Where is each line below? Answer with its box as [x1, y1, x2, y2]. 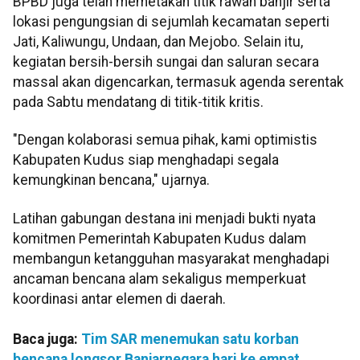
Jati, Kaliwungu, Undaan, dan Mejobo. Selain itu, [13, 34, 303, 50]
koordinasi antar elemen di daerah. [13, 290, 226, 307]
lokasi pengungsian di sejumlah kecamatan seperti [13, 14, 329, 30]
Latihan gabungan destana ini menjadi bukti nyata [13, 210, 316, 227]
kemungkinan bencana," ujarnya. [13, 172, 210, 189]
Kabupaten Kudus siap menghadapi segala [13, 152, 279, 169]
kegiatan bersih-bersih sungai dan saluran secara [13, 54, 319, 70]
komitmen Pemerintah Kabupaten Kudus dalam [13, 230, 306, 247]
